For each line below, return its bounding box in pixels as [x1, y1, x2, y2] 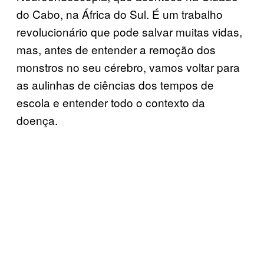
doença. [16, 111, 58, 128]
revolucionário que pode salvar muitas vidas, [16, 23, 242, 39]
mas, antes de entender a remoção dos [16, 41, 216, 57]
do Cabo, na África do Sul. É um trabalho [16, 5, 223, 22]
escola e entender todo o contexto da [16, 94, 205, 110]
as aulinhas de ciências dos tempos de [16, 76, 214, 93]
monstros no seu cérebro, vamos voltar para [16, 58, 240, 75]
